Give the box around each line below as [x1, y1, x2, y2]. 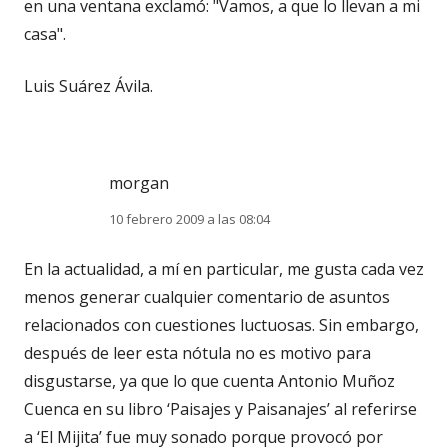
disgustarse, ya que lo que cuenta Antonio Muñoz [24, 369, 395, 392]
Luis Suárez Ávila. [24, 74, 153, 97]
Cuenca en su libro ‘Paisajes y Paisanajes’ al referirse [24, 397, 417, 420]
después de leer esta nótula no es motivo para [24, 341, 371, 364]
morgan [109, 171, 169, 194]
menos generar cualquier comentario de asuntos [24, 285, 390, 308]
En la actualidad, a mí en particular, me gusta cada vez [24, 257, 424, 280]
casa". [24, 22, 66, 45]
